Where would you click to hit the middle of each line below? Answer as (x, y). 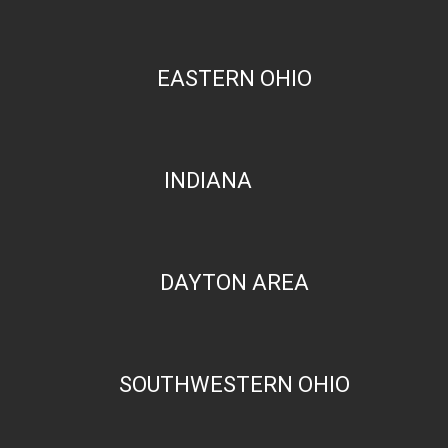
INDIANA (208, 180)
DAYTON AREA (234, 282)
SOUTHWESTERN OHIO (234, 384)
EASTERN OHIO (234, 78)
